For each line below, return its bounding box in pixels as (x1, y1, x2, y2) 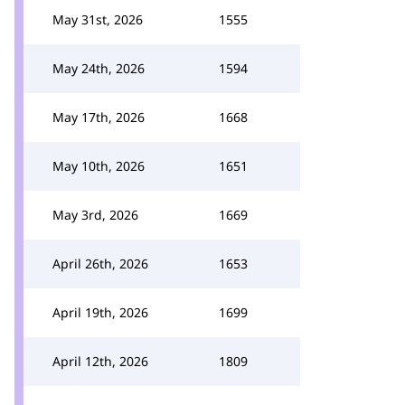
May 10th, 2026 (52, 157, 145, 174)
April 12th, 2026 (52, 353, 148, 370)
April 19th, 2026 (52, 304, 148, 321)
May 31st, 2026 (52, 11, 143, 28)
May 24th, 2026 (52, 60, 145, 77)
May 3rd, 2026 (52, 206, 138, 223)
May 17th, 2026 (52, 108, 145, 126)
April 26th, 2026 (52, 255, 148, 272)
